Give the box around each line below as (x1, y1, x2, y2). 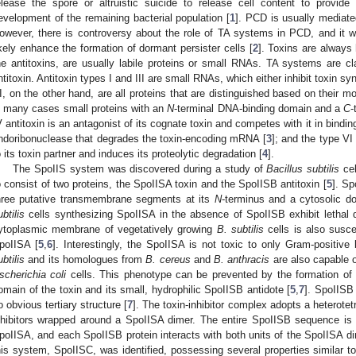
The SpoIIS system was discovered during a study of (13, 162, 267, 175)
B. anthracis (214, 253, 270, 265)
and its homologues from (25, 253, 146, 265)
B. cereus (145, 253, 191, 265)
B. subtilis (216, 222, 265, 235)
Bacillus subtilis (266, 162, 340, 175)
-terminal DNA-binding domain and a (174, 102, 344, 114)
